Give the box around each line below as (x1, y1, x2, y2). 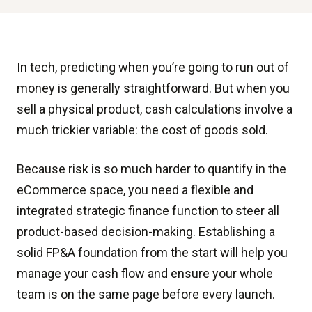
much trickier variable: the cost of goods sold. (17, 123, 268, 137)
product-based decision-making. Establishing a (17, 224, 275, 239)
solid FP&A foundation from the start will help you (17, 245, 288, 260)
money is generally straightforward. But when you (17, 81, 290, 95)
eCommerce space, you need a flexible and (17, 182, 253, 197)
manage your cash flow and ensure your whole (17, 266, 273, 281)
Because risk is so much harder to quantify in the (17, 162, 286, 176)
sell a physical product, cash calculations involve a (17, 102, 292, 116)
